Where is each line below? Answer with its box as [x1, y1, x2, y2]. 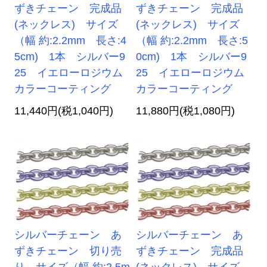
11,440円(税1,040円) [14, 105, 114, 117]
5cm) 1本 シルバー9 [14, 51, 126, 63]
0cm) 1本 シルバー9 [136, 51, 247, 63]
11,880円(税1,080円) [136, 105, 235, 117]
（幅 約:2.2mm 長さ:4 [14, 35, 127, 47]
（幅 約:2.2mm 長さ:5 [136, 35, 249, 47]
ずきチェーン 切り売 [14, 245, 122, 257]
